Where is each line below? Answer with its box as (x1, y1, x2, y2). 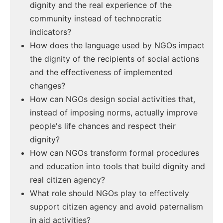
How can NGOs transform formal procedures (30, 148, 199, 158)
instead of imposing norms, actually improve (30, 108, 198, 118)
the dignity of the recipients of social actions (30, 54, 199, 64)
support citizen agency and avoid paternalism (30, 202, 203, 212)
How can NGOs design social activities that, (30, 94, 195, 105)
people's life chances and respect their (30, 121, 176, 131)
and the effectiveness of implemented (30, 67, 173, 78)
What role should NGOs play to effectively (30, 188, 189, 199)
